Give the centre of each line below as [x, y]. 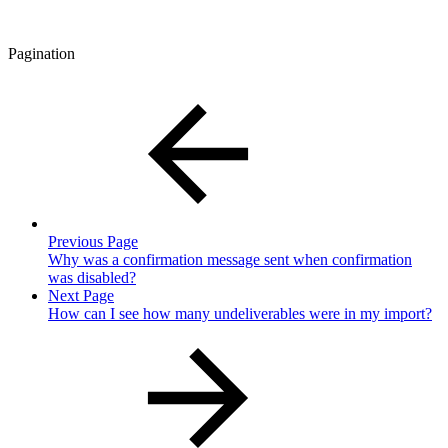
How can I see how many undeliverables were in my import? [240, 314]
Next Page [81, 296]
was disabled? [92, 278]
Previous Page [93, 242]
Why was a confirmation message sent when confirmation [230, 260]
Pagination [41, 54]
